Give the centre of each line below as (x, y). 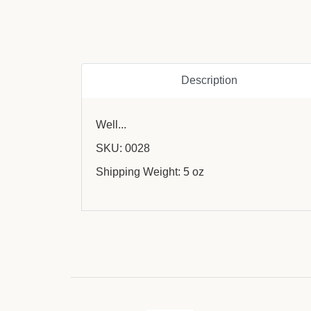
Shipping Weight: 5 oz (150, 171)
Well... (111, 124)
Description (209, 80)
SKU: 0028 (123, 148)
